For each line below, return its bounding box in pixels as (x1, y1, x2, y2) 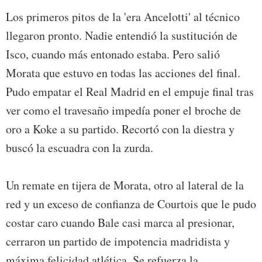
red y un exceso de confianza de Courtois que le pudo (6, 196, 256, 212)
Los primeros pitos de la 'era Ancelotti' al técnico (6, 9, 240, 25)
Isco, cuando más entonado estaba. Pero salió (6, 46, 220, 63)
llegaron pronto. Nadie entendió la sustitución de (6, 27, 237, 44)
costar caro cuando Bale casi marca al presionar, (6, 215, 235, 231)
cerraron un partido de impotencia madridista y (6, 233, 230, 250)
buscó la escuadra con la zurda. (6, 140, 153, 156)
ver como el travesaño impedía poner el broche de (6, 102, 241, 119)
